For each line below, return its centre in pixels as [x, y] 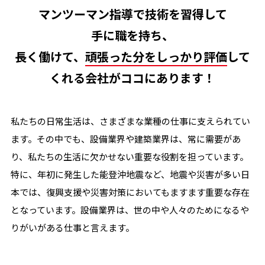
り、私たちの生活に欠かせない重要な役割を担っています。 [129, 156]
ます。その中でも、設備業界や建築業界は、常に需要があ [125, 138]
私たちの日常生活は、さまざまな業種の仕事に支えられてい [130, 121]
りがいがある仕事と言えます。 [72, 227]
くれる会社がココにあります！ [132, 77]
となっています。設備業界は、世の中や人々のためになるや [130, 209]
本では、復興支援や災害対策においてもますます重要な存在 [130, 192]
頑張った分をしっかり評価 [156, 56]
